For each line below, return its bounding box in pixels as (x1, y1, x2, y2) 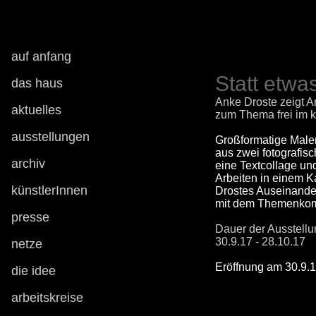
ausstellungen (11, 130, 90, 144)
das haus (11, 76, 63, 90)
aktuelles (11, 103, 61, 117)
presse (11, 210, 49, 224)
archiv (11, 157, 45, 171)
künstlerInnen (11, 183, 87, 197)
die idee (11, 264, 56, 278)
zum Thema (215, 109, 274, 121)
